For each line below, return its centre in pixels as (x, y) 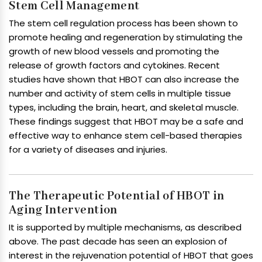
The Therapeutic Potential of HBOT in (117, 196)
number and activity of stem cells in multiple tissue (120, 94)
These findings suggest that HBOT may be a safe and (126, 122)
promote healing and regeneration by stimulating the (126, 37)
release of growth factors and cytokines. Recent (114, 65)
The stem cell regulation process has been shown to (123, 23)
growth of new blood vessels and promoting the (114, 51)
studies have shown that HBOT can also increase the (124, 80)
